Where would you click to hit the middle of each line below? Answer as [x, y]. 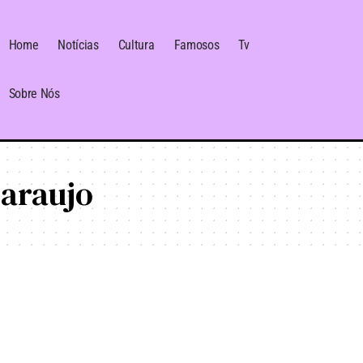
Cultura [136, 45]
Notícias [78, 45]
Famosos [196, 45]
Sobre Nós [34, 94]
